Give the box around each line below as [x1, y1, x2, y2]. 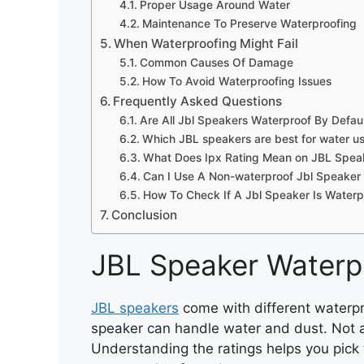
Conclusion [111, 207, 178, 223]
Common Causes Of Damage [139, 56, 293, 69]
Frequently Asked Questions [113, 93, 283, 109]
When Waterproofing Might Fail [114, 36, 299, 51]
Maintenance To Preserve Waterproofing [141, 17, 357, 30]
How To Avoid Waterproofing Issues [141, 75, 331, 88]
